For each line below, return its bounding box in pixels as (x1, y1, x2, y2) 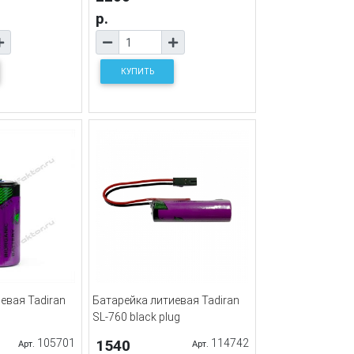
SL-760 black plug (92, 311, 180, 324)
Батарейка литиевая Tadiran (92, 294, 239, 307)
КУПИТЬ (120, 66, 154, 77)
